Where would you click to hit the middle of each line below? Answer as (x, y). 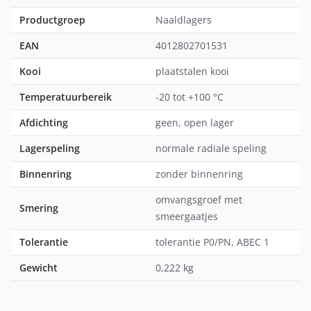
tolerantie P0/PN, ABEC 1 (212, 242)
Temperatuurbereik (66, 97)
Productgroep (52, 20)
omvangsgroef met (199, 200)
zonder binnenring (199, 174)
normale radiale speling (211, 149)
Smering (39, 208)
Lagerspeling (50, 149)
